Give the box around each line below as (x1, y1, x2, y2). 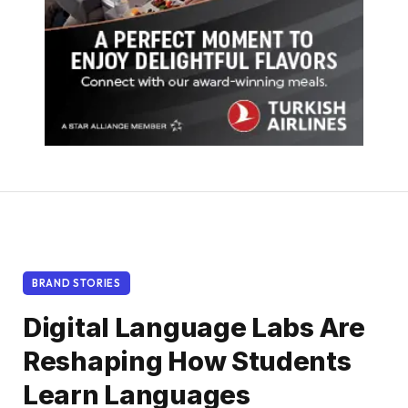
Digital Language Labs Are (23, 311, 365, 343)
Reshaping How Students (23, 344, 352, 377)
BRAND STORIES (32, 276, 121, 290)
